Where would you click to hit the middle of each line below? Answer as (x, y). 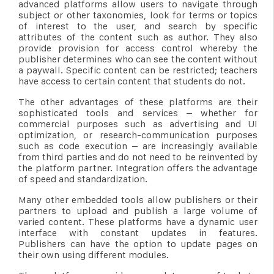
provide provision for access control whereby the (138, 48)
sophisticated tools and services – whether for (138, 113)
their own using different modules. (94, 254)
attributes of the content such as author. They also (138, 37)
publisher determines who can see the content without (138, 59)
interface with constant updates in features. (138, 232)
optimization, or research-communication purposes (138, 135)
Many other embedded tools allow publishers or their (138, 199)
